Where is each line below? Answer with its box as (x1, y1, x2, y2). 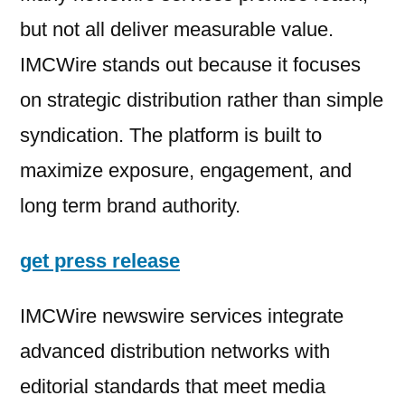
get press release (20, 250, 180, 273)
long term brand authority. (20, 194, 240, 218)
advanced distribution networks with (20, 340, 330, 363)
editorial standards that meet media (20, 375, 325, 399)
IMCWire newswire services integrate (20, 305, 344, 328)
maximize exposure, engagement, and (20, 159, 352, 183)
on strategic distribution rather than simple (20, 89, 383, 112)
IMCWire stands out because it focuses (20, 53, 361, 77)
